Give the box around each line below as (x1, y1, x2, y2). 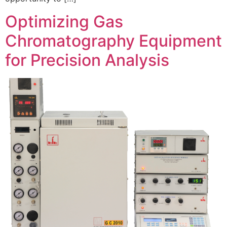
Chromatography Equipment (5, 30, 222, 51)
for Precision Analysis (5, 50, 169, 70)
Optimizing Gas (5, 11, 123, 31)
